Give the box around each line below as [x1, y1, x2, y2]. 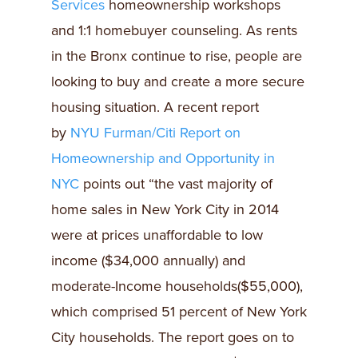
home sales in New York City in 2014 [51, 201, 279, 218]
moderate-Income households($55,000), [51, 277, 303, 295]
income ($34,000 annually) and [51, 252, 245, 269]
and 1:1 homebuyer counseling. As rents [51, 22, 297, 39]
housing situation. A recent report [51, 98, 259, 116]
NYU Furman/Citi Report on [70, 124, 241, 141]
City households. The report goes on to [51, 328, 294, 346]
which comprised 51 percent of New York [51, 303, 307, 320]
